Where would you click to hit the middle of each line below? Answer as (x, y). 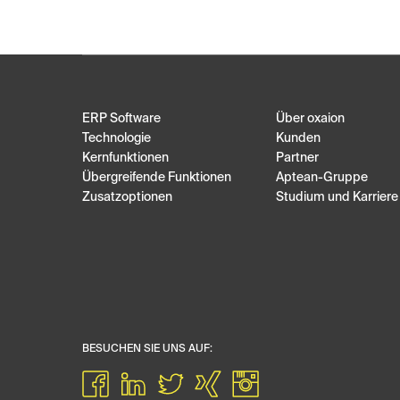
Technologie (117, 139)
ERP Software (121, 119)
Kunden (298, 139)
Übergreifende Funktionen (157, 178)
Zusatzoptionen (127, 198)
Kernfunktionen (125, 158)
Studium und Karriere (337, 198)
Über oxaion (310, 119)
